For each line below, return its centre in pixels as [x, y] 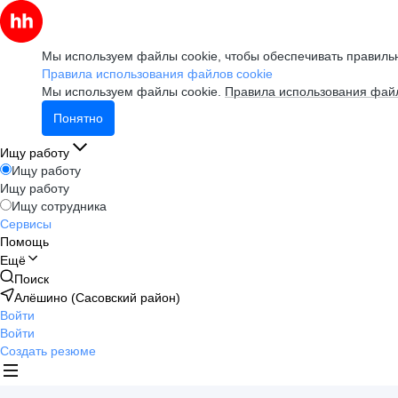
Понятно [78, 118]
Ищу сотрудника [59, 206]
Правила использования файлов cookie [157, 74]
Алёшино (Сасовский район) [97, 298]
